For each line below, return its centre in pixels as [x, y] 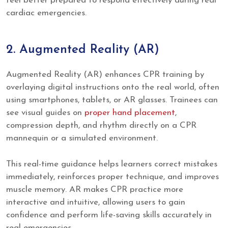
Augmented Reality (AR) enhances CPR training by [105, 75]
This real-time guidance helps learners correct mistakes [112, 164]
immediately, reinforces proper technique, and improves [112, 177]
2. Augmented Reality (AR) [83, 50]
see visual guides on [45, 113]
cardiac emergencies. [46, 13]
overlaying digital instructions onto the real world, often [113, 88]
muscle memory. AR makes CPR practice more [95, 189]
